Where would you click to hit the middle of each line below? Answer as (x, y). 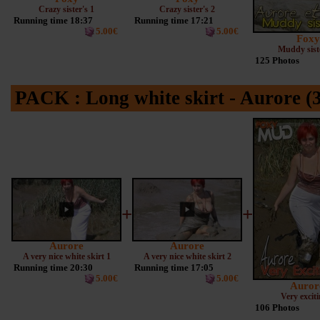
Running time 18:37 (53, 21)
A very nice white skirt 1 (66, 257)
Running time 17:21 (174, 21)
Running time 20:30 (53, 268)
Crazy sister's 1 (66, 10)
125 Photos (277, 61)
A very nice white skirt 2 (187, 257)
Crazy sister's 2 (187, 10)
